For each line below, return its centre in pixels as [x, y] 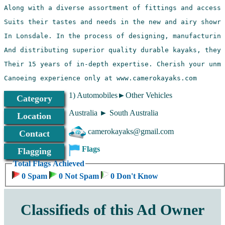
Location [34, 116]
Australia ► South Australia [113, 113]
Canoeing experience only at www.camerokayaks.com [102, 78]
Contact [34, 134]
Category [34, 98]
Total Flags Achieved [49, 164]
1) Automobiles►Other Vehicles [120, 95]
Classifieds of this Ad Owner [113, 210]
